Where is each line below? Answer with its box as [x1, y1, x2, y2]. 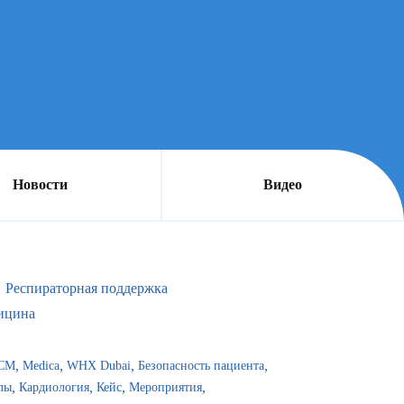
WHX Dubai [67, 359, 131, 372]
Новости [13, 177, 68, 193]
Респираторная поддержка [5, 280, 168, 296]
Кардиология [19, 381, 89, 394]
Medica [23, 359, 60, 372]
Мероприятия [129, 381, 202, 394]
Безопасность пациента [138, 359, 264, 372]
